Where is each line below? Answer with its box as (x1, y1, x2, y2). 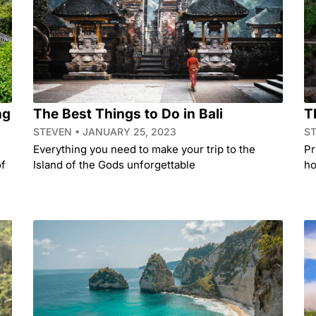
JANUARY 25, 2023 (80, 126, 177, 138)
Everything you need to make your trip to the (33, 142, 256, 157)
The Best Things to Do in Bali (33, 106, 224, 123)
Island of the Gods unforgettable (33, 158, 196, 172)
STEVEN (33, 126, 75, 138)
